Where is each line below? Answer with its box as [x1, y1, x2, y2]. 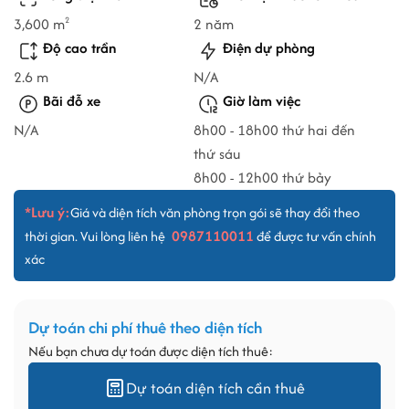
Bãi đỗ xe [43, 90, 100, 112]
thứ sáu [194, 143, 241, 165]
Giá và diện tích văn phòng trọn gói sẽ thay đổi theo [70, 203, 360, 223]
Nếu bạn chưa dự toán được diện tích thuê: [28, 341, 273, 362]
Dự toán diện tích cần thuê [126, 376, 305, 399]
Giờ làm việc [223, 90, 300, 112]
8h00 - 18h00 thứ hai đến [194, 120, 355, 142]
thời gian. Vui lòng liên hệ [25, 226, 168, 246]
